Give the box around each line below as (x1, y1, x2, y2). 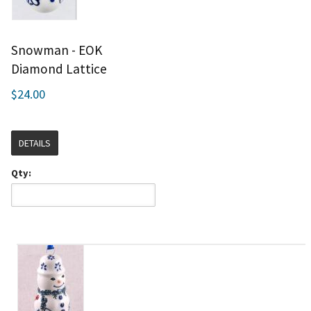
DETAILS (19, 137, 51, 150)
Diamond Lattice (11, 60, 107, 78)
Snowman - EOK (11, 42, 102, 59)
